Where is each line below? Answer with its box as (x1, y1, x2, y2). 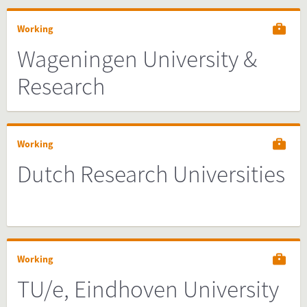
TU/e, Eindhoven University (17, 274, 279, 304)
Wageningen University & (17, 44, 257, 74)
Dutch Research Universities (17, 159, 285, 189)
